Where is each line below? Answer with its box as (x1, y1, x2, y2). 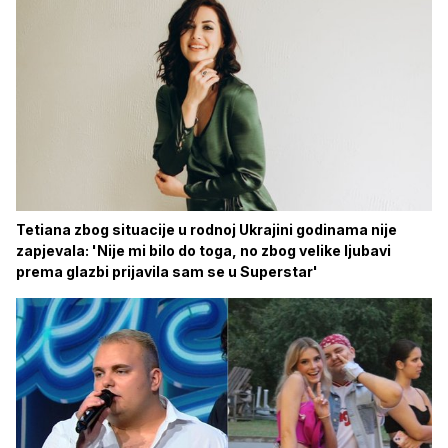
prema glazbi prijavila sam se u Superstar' (16, 262, 318, 280)
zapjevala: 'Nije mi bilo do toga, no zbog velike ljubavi (16, 241, 391, 259)
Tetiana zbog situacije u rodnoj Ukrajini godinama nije (16, 220, 397, 238)
